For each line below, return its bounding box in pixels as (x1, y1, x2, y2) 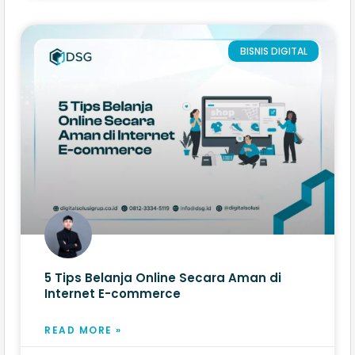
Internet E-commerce (44, 285, 181, 303)
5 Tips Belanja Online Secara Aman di (44, 269, 281, 287)
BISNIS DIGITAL (239, 44, 307, 58)
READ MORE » (44, 323, 122, 338)
